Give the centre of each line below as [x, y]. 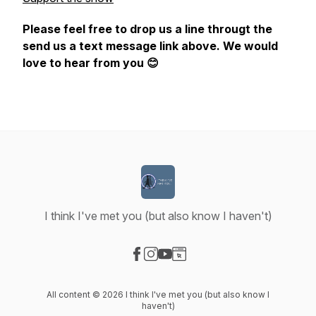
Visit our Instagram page [212, 269]
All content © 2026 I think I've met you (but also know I [158, 294]
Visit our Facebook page [198, 269]
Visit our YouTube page [223, 269]
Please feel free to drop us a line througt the [147, 29]
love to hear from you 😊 [91, 63]
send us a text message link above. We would [150, 46]
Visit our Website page [235, 269]
